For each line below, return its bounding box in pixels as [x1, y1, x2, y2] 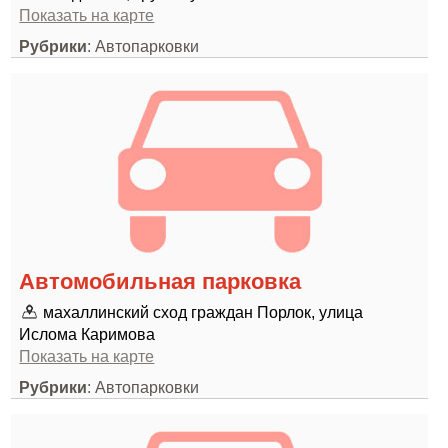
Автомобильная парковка [19, 269, 302, 294]
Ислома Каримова [19, 325, 156, 343]
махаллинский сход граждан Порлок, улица [43, 303, 364, 321]
